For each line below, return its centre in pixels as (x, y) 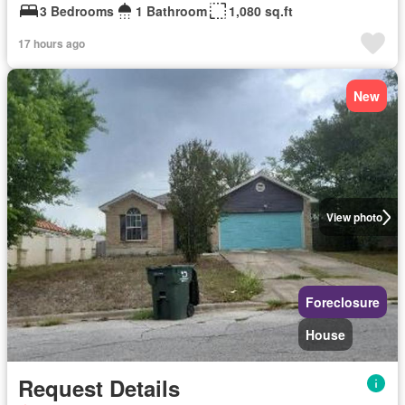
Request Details (99, 388)
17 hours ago (52, 43)
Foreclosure (343, 302)
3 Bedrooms (77, 11)
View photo (354, 217)
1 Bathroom (171, 11)
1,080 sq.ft (261, 11)
